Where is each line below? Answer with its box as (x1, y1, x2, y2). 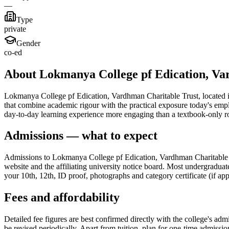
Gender (16, 38, 40, 48)
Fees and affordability (4, 191, 120, 204)
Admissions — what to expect (4, 129, 157, 143)
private (4, 24, 26, 33)
